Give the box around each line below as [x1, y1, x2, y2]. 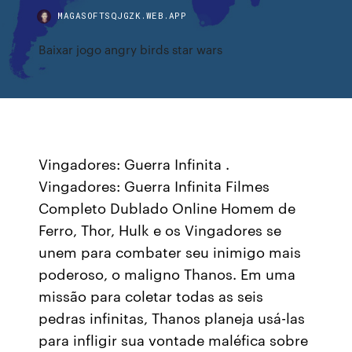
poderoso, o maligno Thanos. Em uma [38, 263, 296, 284]
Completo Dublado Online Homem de [38, 197, 296, 218]
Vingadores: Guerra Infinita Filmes [38, 175, 270, 196]
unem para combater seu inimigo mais [38, 241, 302, 262]
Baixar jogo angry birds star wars [38, 41, 223, 57]
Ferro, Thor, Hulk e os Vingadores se [38, 219, 282, 240]
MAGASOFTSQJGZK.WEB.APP [57, 9, 187, 21]
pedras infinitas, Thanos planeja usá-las [38, 307, 306, 328]
